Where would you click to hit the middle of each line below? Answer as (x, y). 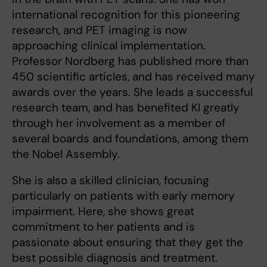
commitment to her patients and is (103, 226)
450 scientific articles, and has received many (133, 76)
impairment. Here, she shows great (103, 211)
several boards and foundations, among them (130, 138)
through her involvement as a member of (119, 123)
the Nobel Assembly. (66, 154)
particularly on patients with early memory (123, 195)
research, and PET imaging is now (100, 30)
